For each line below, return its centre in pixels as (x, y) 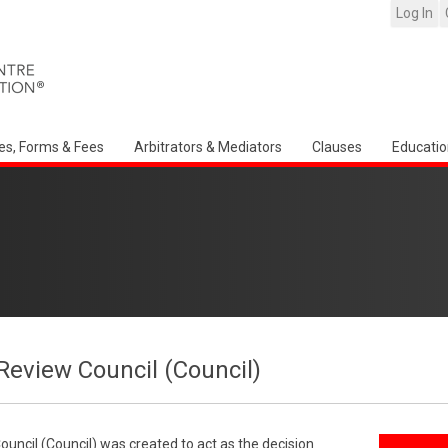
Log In (414, 13)
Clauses (337, 147)
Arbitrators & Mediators (208, 147)
